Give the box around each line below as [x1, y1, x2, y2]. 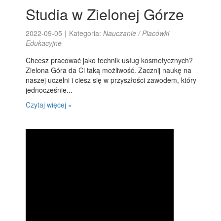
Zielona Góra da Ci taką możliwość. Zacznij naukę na [26, 65, 192, 75]
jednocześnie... [26, 85, 73, 95]
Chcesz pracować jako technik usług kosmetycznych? [26, 55, 193, 65]
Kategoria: [69, 28, 104, 38]
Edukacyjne [26, 38, 62, 48]
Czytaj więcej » [26, 100, 73, 110]
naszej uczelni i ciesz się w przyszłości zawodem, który [26, 75, 197, 85]
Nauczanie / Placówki [103, 28, 170, 38]
